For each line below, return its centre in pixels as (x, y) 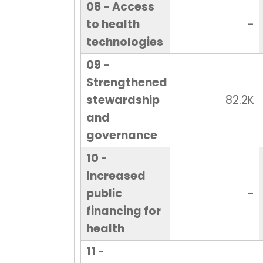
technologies (124, 42)
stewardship (123, 100)
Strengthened (127, 83)
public (104, 194)
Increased (116, 176)
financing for (123, 211)
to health (113, 25)
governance (122, 136)
